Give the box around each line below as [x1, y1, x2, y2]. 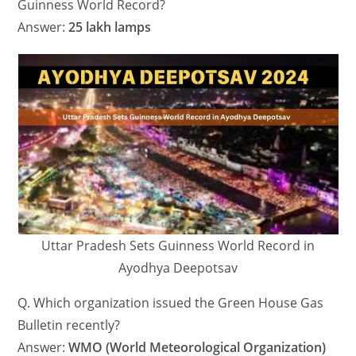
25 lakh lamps [68, 18, 152, 37]
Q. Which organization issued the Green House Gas [17, 294, 324, 312]
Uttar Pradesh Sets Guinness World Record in [41, 237, 315, 255]
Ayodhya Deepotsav [118, 259, 238, 277]
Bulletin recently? [17, 316, 121, 335]
